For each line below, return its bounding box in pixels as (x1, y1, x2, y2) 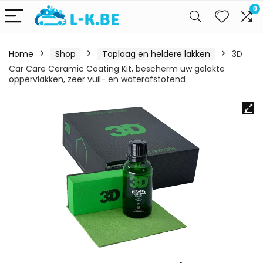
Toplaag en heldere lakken (102, 48, 210, 60)
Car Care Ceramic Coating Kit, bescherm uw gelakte (9, 63, 225, 75)
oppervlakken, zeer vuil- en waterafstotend (9, 73, 186, 85)
